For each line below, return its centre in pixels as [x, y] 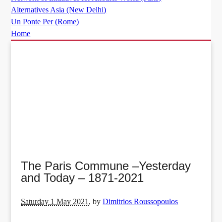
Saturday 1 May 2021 [55, 201]
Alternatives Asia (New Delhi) [59, 10]
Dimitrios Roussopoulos [140, 201]
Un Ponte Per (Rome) [45, 22]
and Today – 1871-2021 [83, 177]
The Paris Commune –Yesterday [106, 166]
